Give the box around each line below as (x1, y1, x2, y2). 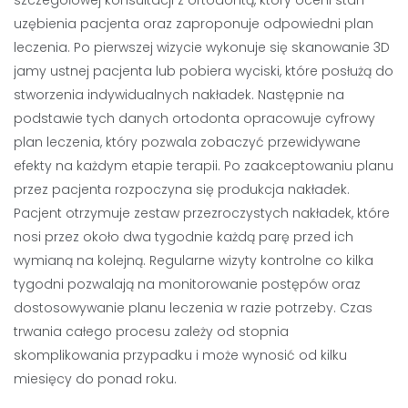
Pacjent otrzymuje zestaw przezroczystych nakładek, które (14, 203, 390, 222)
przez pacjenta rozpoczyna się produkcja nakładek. (14, 179, 350, 199)
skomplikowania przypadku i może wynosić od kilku (14, 345, 347, 364)
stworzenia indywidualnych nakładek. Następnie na (14, 85, 344, 104)
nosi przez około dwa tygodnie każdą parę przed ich (14, 227, 353, 246)
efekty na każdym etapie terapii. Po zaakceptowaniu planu (14, 156, 393, 175)
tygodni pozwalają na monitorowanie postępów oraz (14, 274, 361, 293)
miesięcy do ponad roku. (14, 369, 177, 388)
